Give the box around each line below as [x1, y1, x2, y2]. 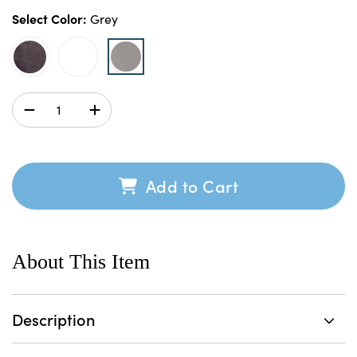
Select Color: [12, 9, 90, 27]
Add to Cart [141, 173, 239, 198]
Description [12, 307, 96, 330]
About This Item [12, 249, 150, 273]
